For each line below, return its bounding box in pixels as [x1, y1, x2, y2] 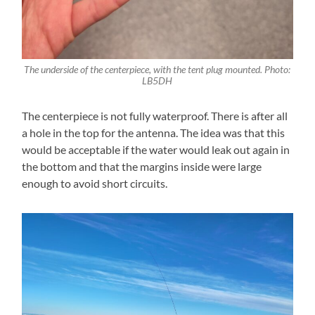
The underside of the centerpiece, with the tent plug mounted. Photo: [24, 64, 291, 76]
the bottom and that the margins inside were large [22, 160, 262, 174]
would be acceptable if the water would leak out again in [22, 143, 290, 157]
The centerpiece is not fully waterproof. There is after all [22, 109, 288, 123]
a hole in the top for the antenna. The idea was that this [22, 126, 285, 140]
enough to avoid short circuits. [22, 176, 168, 191]
